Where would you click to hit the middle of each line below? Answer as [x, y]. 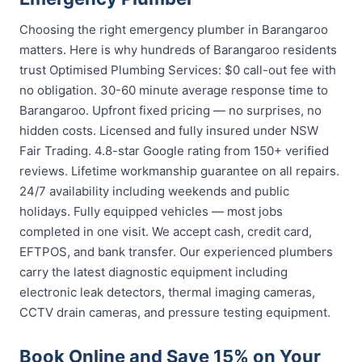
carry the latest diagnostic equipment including [154, 272]
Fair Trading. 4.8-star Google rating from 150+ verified [174, 151]
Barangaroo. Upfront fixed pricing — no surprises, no [170, 110]
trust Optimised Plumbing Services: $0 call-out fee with [178, 70]
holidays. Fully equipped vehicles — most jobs [151, 211]
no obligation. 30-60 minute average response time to [174, 90]
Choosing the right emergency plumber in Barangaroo [174, 29]
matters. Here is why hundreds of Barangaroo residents [178, 50]
